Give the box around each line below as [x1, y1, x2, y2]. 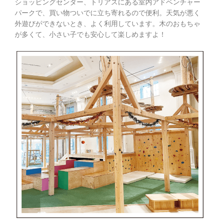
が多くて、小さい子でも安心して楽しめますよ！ [15, 30, 166, 39]
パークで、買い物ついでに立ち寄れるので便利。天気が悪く [15, 9, 200, 17]
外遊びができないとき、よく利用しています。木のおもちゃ [15, 20, 200, 28]
